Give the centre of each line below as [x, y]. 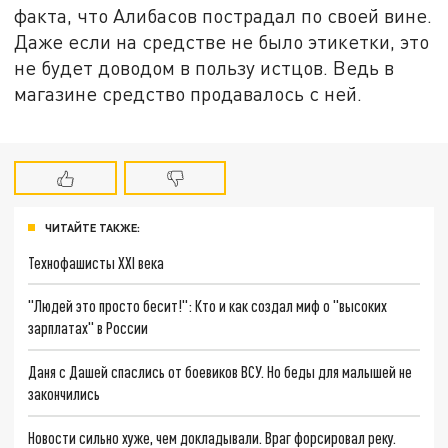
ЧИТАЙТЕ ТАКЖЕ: [92, 227]
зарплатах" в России [88, 328]
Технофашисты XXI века [96, 262]
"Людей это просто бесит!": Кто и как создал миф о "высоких [208, 306]
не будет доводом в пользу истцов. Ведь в [204, 67]
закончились [64, 393]
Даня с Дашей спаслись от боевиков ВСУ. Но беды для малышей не [220, 371]
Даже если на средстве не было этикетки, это [222, 41]
